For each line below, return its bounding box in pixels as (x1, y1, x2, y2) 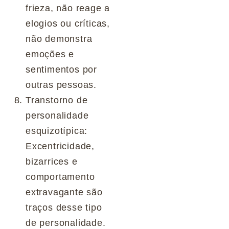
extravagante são (26, 187, 103, 197)
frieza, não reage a (26, 3, 110, 13)
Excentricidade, (26, 141, 95, 151)
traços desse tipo (26, 202, 102, 213)
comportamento (26, 171, 95, 182)
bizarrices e (26, 156, 78, 167)
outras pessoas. (26, 79, 97, 90)
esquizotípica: (26, 125, 88, 136)
